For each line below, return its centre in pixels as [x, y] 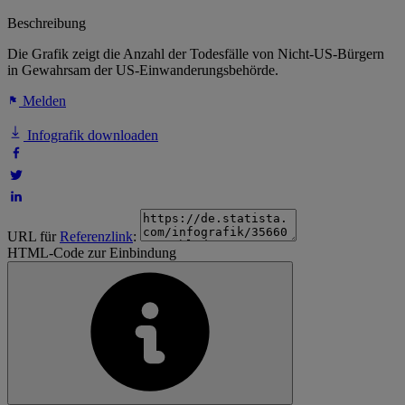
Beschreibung [47, 24]
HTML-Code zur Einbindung [92, 253]
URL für [33, 237]
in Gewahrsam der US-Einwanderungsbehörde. [143, 71]
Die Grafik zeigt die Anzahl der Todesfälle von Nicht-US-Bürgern [196, 54]
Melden [42, 101]
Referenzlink [96, 237]
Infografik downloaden [91, 136]
